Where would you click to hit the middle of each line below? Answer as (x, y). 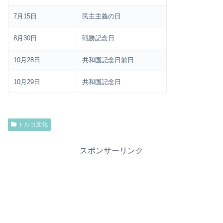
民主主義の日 (102, 16)
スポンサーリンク (111, 150)
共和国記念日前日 (108, 60)
